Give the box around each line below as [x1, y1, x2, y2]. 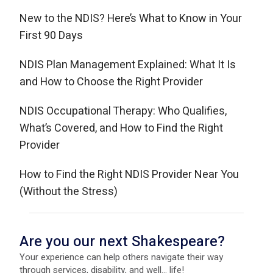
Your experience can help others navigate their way [19, 250, 223, 264]
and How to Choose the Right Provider [19, 74, 203, 91]
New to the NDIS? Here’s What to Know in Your [19, 10, 242, 27]
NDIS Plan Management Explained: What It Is [19, 57, 236, 74]
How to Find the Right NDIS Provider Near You [19, 166, 239, 183]
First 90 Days [19, 27, 83, 44]
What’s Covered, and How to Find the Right [19, 120, 223, 137]
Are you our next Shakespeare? [19, 231, 225, 253]
